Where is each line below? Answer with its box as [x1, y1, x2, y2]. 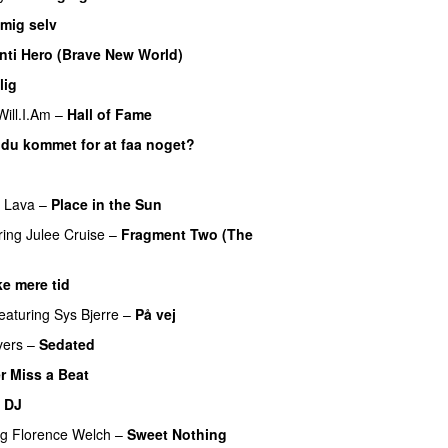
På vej [135, 303, 176, 324]
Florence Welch [12, 423, 111, 444]
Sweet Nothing [127, 423, 227, 444]
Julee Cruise [26, 223, 105, 244]
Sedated [39, 333, 95, 354]
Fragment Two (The [121, 223, 253, 244]
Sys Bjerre [54, 303, 119, 324]
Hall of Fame [67, 103, 152, 124]
